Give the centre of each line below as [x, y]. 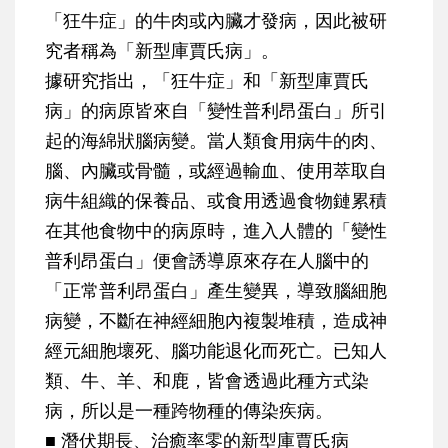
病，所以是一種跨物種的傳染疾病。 [189, 410]
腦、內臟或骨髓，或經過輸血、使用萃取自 [216, 170]
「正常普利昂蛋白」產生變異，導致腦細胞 [216, 290]
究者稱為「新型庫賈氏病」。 [162, 50]
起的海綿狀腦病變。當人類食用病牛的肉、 [216, 140]
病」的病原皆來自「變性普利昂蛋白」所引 [216, 110]
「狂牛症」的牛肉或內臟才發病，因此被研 [216, 20]
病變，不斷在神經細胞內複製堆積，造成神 [216, 320]
